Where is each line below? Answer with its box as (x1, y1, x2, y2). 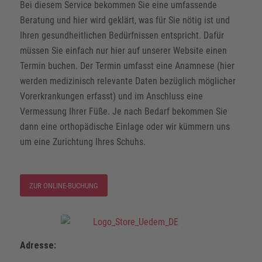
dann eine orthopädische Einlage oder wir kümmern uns (19, 121, 230, 133)
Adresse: (19, 239, 56, 251)
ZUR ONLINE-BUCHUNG (29, 181, 98, 190)
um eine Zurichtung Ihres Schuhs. (19, 136, 146, 148)
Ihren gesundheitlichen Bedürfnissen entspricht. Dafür (19, 30, 224, 42)
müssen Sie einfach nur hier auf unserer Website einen (19, 45, 227, 57)
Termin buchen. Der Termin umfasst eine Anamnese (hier (19, 60, 235, 72)
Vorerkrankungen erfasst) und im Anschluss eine (19, 91, 203, 102)
